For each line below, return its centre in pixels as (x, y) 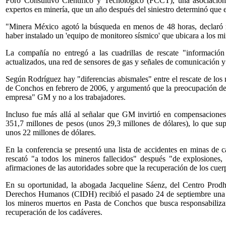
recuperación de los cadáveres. (54, 212)
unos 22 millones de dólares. (51, 132)
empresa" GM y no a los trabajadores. (66, 97)
